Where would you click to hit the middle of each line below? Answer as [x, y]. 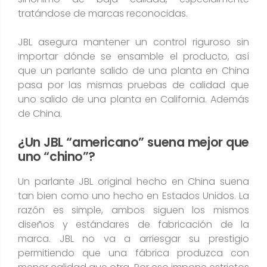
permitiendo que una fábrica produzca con [133, 253]
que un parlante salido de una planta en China [133, 71]
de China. [40, 114]
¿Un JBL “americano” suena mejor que [133, 142]
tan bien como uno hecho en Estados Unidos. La [133, 196]
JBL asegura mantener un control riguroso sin [133, 42]
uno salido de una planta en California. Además [133, 99]
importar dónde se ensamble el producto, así [133, 56]
